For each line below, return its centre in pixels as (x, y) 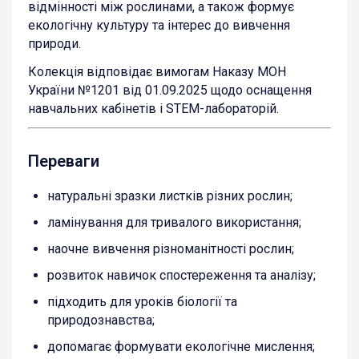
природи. (54, 43)
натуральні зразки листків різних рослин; (170, 196)
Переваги (64, 161)
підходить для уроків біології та (142, 301)
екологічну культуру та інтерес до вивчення (159, 25)
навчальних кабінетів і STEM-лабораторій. (153, 108)
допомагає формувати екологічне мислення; (181, 346)
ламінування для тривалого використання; (174, 222)
